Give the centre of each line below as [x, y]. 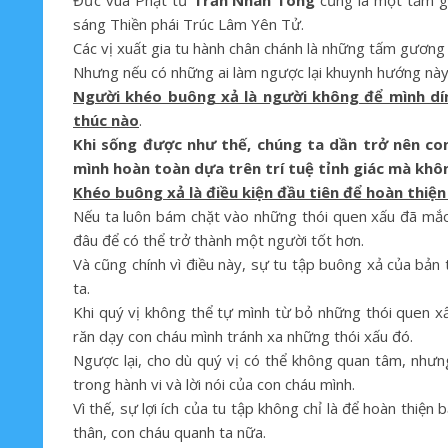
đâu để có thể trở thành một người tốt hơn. [218, 240]
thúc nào [106, 120]
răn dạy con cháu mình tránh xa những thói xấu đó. [243, 336]
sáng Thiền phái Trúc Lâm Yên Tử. [188, 24]
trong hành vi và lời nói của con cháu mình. [214, 384]
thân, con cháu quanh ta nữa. [169, 432]
